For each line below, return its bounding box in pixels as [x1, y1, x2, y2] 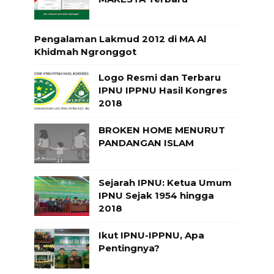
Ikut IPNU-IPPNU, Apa [98, 229, 204, 241]
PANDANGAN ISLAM [98, 136, 194, 149]
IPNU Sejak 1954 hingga [98, 189, 214, 201]
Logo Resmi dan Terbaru [98, 71, 221, 83]
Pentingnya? [98, 242, 160, 254]
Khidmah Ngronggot [34, 45, 136, 57]
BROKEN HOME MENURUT [98, 124, 225, 136]
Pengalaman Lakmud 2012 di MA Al [34, 32, 206, 45]
